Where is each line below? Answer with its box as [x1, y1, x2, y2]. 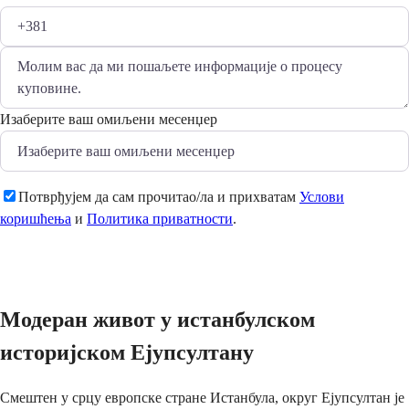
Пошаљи [23, 256, 80, 272]
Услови [299, 188, 344, 204]
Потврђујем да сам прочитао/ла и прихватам [18, 188, 299, 204]
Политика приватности [87, 210, 233, 226]
